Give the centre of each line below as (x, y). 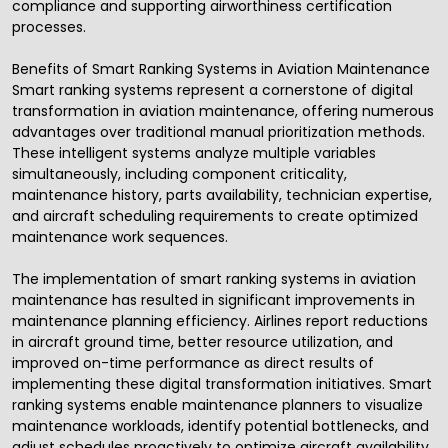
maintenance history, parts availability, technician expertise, (222, 195)
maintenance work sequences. (120, 237)
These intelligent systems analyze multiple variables (194, 153)
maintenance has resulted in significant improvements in (213, 300)
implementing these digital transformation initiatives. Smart (222, 384)
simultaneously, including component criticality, (179, 174)
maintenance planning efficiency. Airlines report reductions (220, 321)
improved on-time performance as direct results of (193, 363)
